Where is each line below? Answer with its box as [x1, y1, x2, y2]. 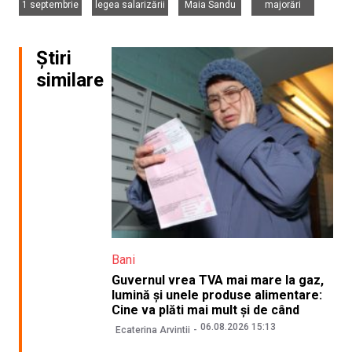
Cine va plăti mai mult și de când [112, 302, 300, 317]
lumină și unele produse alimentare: [112, 287, 323, 302]
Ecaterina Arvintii [115, 324, 191, 336]
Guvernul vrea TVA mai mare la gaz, [112, 272, 324, 288]
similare [36, 68, 104, 91]
